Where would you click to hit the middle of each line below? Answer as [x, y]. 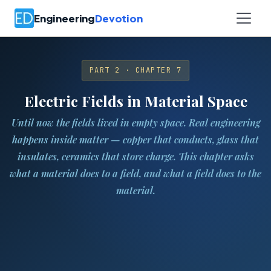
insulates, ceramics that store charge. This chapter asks [135, 156]
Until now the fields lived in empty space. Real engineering [135, 122]
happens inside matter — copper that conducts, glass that [135, 139]
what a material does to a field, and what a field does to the [135, 173]
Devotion [119, 18]
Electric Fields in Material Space [135, 101]
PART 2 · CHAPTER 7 [135, 70]
